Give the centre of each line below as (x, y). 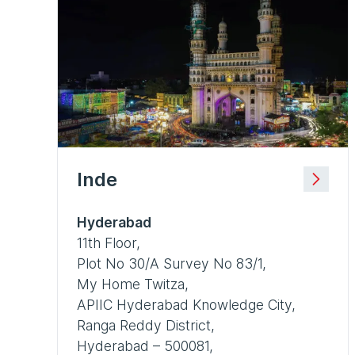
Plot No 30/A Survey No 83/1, (172, 263)
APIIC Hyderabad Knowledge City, (186, 304)
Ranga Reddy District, (146, 325)
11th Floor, (109, 242)
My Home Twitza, (133, 284)
